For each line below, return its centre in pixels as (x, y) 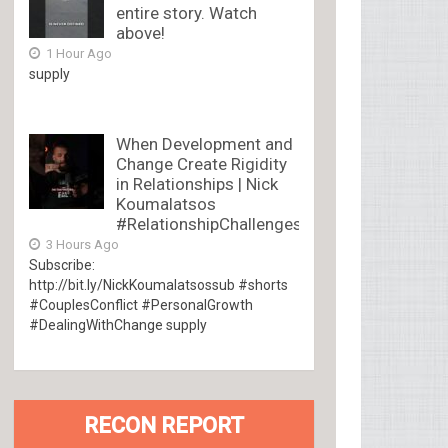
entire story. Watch (187, 13)
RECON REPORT (164, 425)
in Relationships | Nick (197, 184)
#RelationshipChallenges (209, 224)
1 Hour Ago (78, 53)
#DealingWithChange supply (118, 325)
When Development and (205, 144)
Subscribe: (62, 265)
